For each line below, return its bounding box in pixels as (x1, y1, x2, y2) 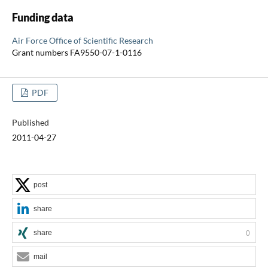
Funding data (11, 10, 74, 24)
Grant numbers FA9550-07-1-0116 (11, 47, 142, 57)
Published (11, 117, 49, 127)
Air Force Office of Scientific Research (11, 35, 153, 45)
